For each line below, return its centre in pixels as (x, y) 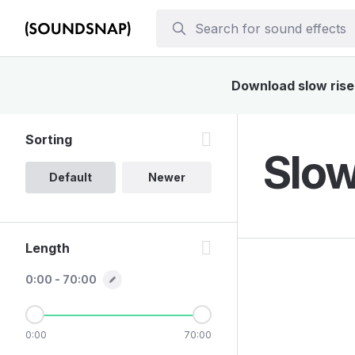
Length (48, 248)
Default (70, 177)
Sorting (49, 139)
